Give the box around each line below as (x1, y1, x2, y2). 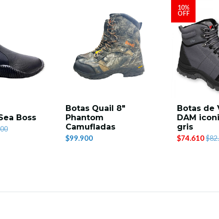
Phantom (66, 113, 104, 122)
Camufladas (66, 122, 115, 131)
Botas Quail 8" (66, 104, 125, 113)
